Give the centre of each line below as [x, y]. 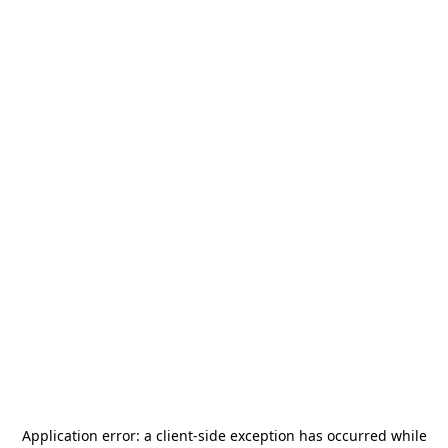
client [174, 435]
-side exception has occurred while [309, 435]
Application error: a [88, 435]
